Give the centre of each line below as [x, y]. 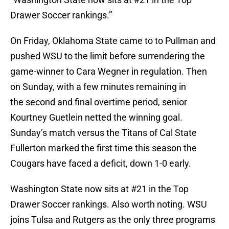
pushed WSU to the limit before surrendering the [108, 56]
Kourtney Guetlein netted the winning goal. [96, 118]
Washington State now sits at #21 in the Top [99, 189]
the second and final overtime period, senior [99, 102]
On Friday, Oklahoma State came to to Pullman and [113, 41]
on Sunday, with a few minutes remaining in [98, 87]
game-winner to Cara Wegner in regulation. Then [109, 72]
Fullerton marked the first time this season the [104, 148]
